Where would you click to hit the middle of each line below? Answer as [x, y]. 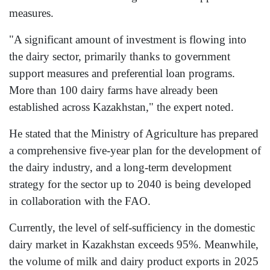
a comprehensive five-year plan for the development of [135, 151]
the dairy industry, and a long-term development [120, 168]
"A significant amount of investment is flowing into [128, 40]
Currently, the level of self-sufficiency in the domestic [132, 228]
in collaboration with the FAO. [80, 201]
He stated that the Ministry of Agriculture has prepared [134, 134]
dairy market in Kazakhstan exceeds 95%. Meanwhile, [134, 245]
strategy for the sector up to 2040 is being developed [130, 184]
